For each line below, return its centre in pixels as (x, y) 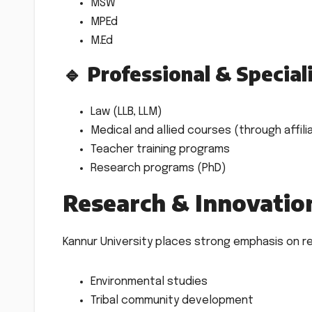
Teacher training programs (160, 149)
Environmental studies (149, 281)
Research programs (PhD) (158, 168)
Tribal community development (172, 300)
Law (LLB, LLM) (126, 111)
